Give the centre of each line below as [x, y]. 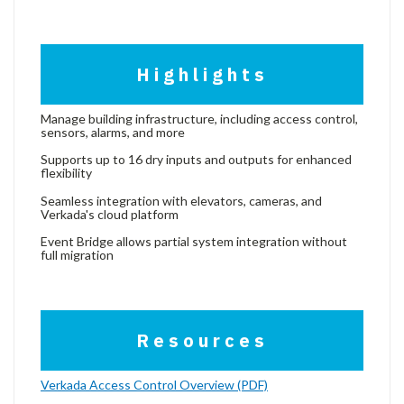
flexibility [66, 173]
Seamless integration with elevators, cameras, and [181, 200]
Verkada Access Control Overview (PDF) [154, 384]
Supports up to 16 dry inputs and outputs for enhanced [196, 160]
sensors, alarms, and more [113, 132]
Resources [202, 340]
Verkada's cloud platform [110, 214]
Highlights [202, 74]
